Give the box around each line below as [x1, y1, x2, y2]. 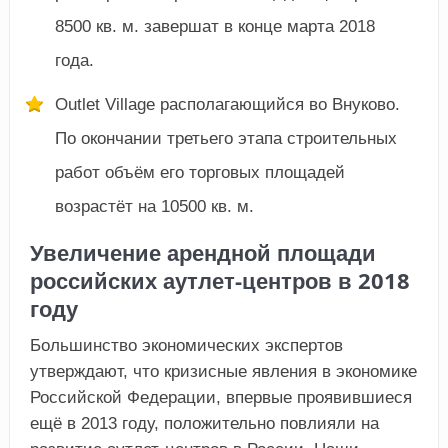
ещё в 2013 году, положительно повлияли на [29, 414, 379, 434]
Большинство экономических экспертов [29, 336, 343, 356]
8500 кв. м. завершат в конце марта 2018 [54, 17, 375, 37]
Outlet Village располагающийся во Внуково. [54, 95, 400, 115]
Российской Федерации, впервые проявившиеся [29, 388, 412, 408]
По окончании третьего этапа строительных [54, 129, 397, 149]
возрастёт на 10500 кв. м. [54, 197, 254, 217]
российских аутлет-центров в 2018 [29, 265, 410, 297]
